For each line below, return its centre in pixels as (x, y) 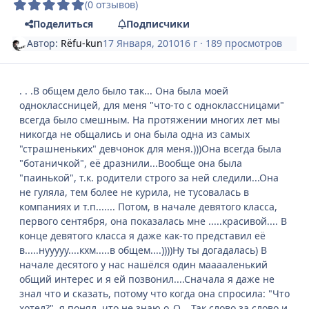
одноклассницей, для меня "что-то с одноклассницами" (152, 106)
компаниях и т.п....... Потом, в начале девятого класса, (148, 207)
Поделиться (63, 24)
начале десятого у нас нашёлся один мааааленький (143, 265)
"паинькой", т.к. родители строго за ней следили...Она (149, 178)
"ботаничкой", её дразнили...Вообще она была (131, 163)
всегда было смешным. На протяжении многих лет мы (150, 120)
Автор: (44, 43)
